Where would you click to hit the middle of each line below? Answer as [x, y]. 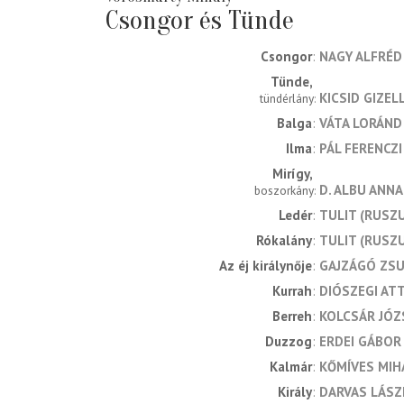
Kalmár [291, 367]
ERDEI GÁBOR [360, 342]
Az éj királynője [266, 266]
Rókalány [284, 241]
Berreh [292, 317]
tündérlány [287, 99]
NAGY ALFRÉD [361, 57]
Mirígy [291, 174]
